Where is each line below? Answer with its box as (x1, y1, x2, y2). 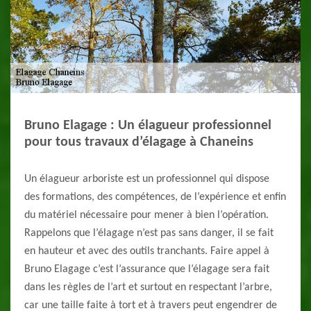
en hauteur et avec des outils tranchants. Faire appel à (24, 246, 269, 258)
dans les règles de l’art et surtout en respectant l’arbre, (24, 282, 272, 294)
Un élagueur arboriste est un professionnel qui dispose (24, 174, 269, 185)
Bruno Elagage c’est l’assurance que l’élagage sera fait (24, 264, 269, 276)
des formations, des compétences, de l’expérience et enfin (24, 192, 286, 203)
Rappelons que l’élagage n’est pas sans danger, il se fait (24, 228, 274, 239)
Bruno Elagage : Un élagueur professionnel (24, 119, 271, 133)
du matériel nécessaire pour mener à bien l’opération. (24, 210, 269, 221)
